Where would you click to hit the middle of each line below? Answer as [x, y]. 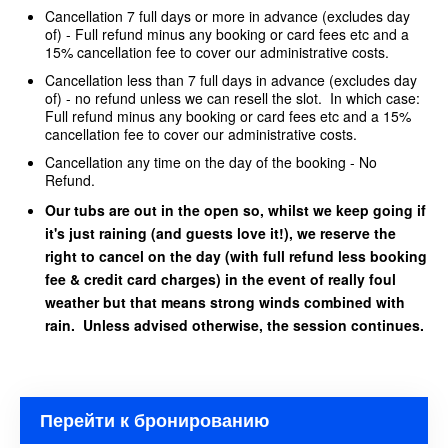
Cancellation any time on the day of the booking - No [211, 162]
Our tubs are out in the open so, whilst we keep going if [235, 210]
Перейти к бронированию [154, 420]
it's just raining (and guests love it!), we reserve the [220, 233]
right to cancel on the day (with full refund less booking [236, 256]
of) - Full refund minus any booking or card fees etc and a [227, 34]
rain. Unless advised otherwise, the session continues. [234, 325]
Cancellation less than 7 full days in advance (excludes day [231, 80]
